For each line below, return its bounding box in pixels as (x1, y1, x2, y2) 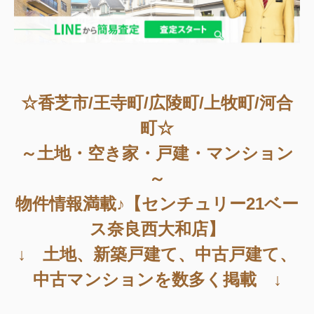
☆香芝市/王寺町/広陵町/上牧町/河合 (21, 93, 293, 113)
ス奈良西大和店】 (89, 219, 225, 239)
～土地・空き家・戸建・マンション (20, 144, 294, 163)
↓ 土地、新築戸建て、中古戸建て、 (18, 245, 296, 264)
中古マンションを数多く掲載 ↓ (32, 270, 282, 289)
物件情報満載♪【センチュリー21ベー (15, 194, 299, 214)
